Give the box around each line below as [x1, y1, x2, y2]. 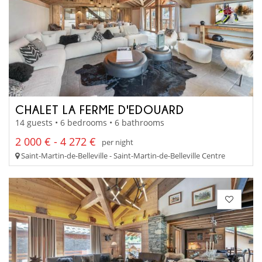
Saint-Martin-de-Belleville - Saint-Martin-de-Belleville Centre [19, 150, 225, 161]
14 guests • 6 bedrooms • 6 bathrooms [15, 117, 164, 129]
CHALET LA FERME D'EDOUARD [15, 102, 184, 116]
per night [102, 136, 133, 147]
